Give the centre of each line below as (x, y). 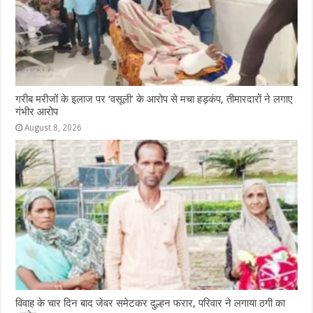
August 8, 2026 (53, 128)
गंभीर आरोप (37, 112)
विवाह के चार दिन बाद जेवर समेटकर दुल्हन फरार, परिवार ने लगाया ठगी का (151, 304)
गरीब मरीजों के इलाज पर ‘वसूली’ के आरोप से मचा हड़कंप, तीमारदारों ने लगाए (154, 100)
